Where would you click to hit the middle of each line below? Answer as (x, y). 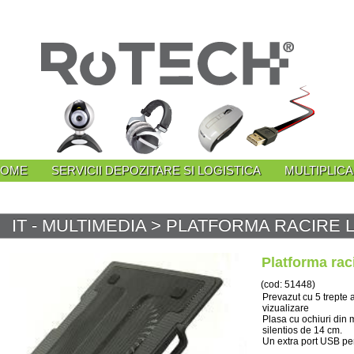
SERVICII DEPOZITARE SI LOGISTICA (156, 170)
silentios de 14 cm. (302, 330)
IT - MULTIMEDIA (79, 226)
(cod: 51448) (288, 284)
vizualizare (287, 308)
